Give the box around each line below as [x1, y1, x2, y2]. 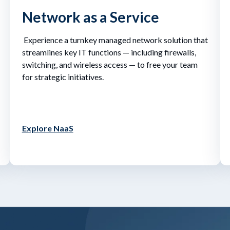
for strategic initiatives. [22, 71, 105, 82]
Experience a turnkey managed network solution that [22, 34, 208, 45]
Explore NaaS [22, 123, 73, 133]
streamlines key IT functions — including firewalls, [22, 47, 196, 57]
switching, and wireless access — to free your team [22, 59, 198, 69]
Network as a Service [22, 8, 159, 26]
